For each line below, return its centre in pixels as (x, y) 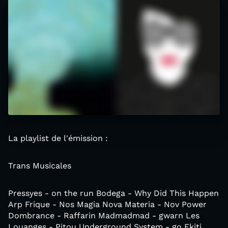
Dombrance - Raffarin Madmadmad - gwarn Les (104, 215)
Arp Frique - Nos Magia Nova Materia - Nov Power (107, 204)
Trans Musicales (40, 165)
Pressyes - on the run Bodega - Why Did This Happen (113, 193)
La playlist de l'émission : (58, 138)
